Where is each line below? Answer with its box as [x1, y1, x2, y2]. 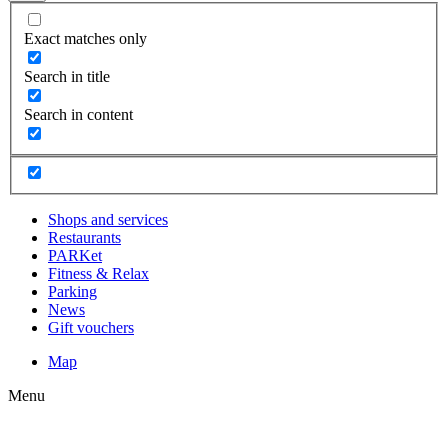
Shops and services [48, 211, 168, 229]
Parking [48, 283, 97, 301]
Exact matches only [24, 29, 147, 47]
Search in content [24, 105, 133, 123]
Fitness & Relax [48, 265, 149, 283]
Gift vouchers [48, 319, 134, 337]
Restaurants [48, 229, 121, 247]
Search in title [24, 67, 110, 85]
